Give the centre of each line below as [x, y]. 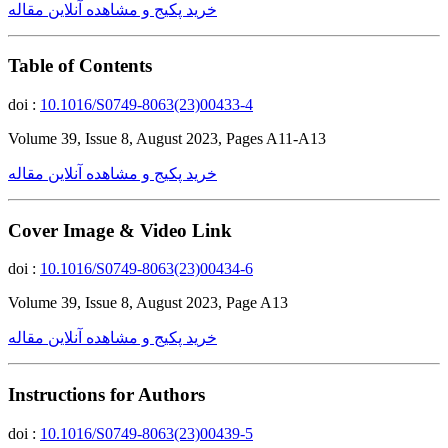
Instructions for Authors [106, 395]
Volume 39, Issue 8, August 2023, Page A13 [148, 303]
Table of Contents [80, 66]
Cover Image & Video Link [120, 230]
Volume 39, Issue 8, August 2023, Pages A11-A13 [167, 138]
